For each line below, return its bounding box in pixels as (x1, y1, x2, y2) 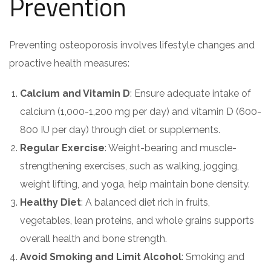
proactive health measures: (9, 57, 129, 69)
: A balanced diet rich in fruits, (81, 197, 210, 208)
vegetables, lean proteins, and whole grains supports (20, 215, 254, 226)
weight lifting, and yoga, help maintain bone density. (20, 178, 250, 190)
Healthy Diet (20, 197, 81, 208)
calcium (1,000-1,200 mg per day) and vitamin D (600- (20, 106, 261, 117)
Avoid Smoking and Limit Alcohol (20, 251, 181, 263)
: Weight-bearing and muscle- (105, 142, 237, 154)
